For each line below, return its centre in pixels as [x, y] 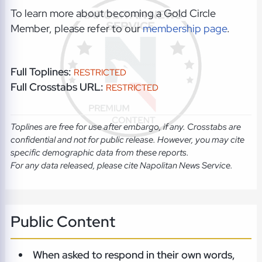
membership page [185, 29]
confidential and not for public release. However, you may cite [127, 140]
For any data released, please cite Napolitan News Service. [121, 166]
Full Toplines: [41, 71]
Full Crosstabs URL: [57, 87]
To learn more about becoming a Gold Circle [113, 13]
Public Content [63, 221]
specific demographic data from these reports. [99, 153]
